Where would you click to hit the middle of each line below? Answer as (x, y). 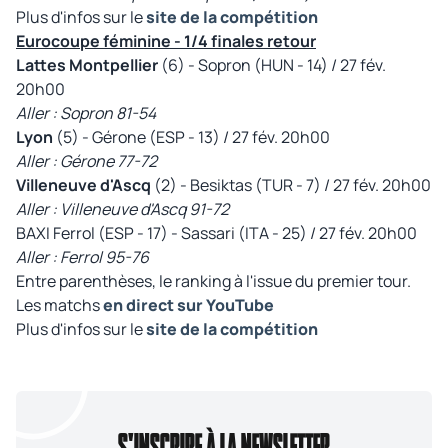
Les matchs (59, 304)
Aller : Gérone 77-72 (86, 160)
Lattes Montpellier (87, 64)
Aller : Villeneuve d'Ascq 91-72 (122, 208)
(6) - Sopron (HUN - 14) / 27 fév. (272, 64)
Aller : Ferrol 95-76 (82, 256)
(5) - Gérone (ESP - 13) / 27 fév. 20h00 (193, 136)
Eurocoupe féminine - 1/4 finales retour (166, 40)
